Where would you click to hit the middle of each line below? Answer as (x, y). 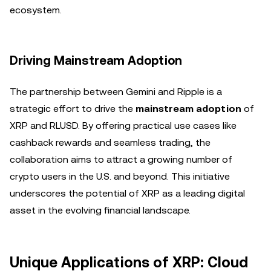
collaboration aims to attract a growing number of (121, 159)
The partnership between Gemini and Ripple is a (116, 92)
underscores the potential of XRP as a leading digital (127, 193)
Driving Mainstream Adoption (96, 60)
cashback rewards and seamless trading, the (110, 142)
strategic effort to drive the (73, 109)
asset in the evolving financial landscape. (100, 210)
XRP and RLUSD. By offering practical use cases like (123, 126)
